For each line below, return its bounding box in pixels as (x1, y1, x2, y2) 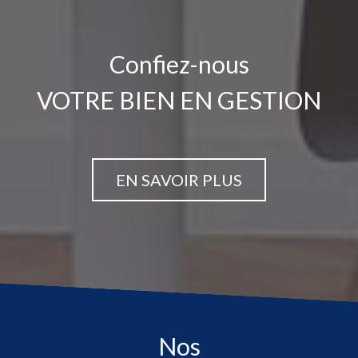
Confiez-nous (125, 50, 249, 78)
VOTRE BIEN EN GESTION (37, 86, 321, 114)
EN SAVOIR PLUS (116, 170, 242, 189)
